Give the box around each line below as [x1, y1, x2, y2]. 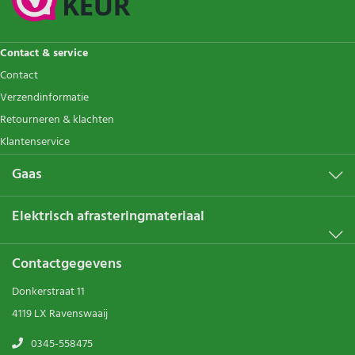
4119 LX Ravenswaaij [12, 304, 108, 323]
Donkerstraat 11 [12, 282, 85, 301]
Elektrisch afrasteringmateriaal [12, 204, 204, 228]
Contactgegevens [12, 252, 122, 276]
